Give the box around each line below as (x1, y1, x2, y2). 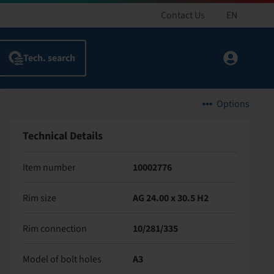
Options (217, 97, 250, 111)
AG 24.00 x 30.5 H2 (133, 191, 209, 205)
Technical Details (22, 128, 103, 144)
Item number (22, 160, 76, 174)
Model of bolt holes (22, 252, 102, 266)
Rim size (22, 191, 56, 205)
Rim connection (22, 221, 87, 235)
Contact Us (161, 9, 205, 22)
